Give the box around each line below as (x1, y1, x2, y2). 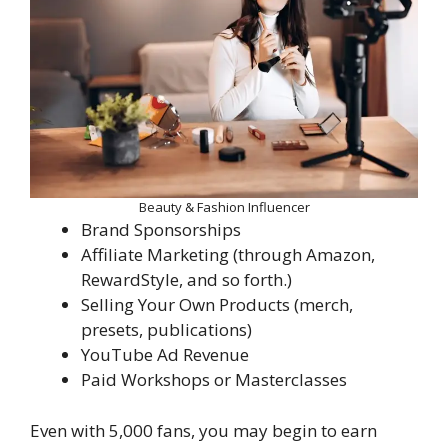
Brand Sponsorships (81, 218, 241, 242)
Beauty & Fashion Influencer (138, 198, 310, 217)
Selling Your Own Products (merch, (81, 293, 353, 317)
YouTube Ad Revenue (81, 343, 249, 367)
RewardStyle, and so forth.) (81, 268, 292, 292)
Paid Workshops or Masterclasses (81, 368, 347, 392)
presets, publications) (81, 318, 252, 342)
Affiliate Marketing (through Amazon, (81, 243, 375, 267)
